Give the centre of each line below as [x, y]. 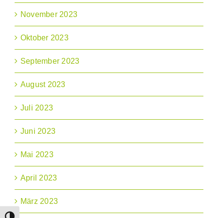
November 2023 [49, 15]
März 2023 [39, 201]
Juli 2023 [37, 108]
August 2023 [43, 85]
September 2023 [50, 61]
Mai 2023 [37, 155]
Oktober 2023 [45, 38]
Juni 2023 [38, 131]
